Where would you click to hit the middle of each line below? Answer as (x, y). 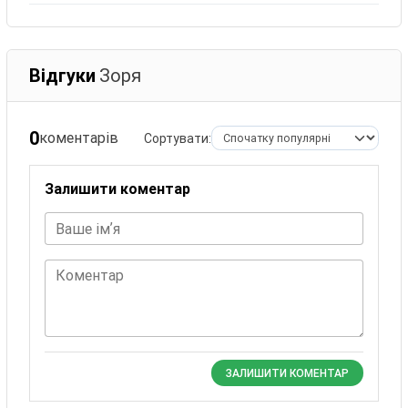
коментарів (79, 138)
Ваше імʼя (88, 229)
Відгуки (63, 75)
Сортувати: (177, 138)
